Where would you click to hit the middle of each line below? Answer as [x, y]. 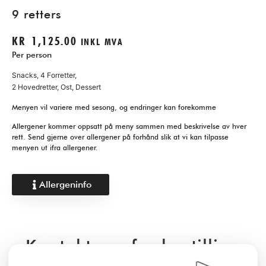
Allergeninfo [65, 184]
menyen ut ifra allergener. [55, 148]
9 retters [37, 14]
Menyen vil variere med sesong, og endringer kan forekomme [114, 107]
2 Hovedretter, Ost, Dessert [56, 87]
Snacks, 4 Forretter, [44, 75]
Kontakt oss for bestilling [133, 246]
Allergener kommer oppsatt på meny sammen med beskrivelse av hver [129, 126]
